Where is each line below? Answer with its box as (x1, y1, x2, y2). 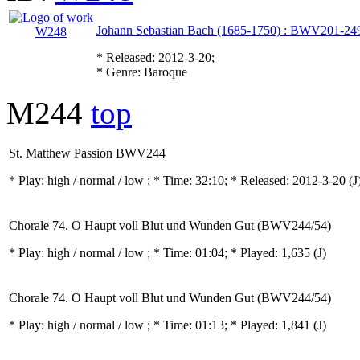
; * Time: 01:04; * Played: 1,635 (147, 246, 313, 260)
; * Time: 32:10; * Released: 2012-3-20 (147, 174, 349, 187)
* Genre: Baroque (96, 65, 187, 79)
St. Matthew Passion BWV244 (9, 146, 166, 160)
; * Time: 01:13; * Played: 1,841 (147, 318, 313, 332)
